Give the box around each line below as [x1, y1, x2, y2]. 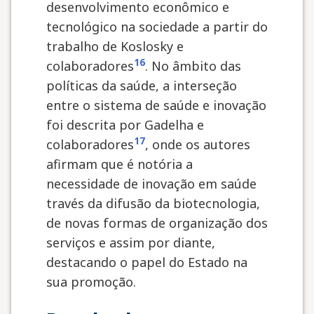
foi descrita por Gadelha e [46, 116, 204, 133]
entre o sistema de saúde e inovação [46, 97, 266, 114]
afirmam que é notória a [46, 156, 193, 172]
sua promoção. [46, 273, 136, 290]
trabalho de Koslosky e [46, 38, 184, 55]
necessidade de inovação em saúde [46, 175, 257, 192]
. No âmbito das [145, 57, 241, 74]
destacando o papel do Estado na [46, 254, 247, 271]
